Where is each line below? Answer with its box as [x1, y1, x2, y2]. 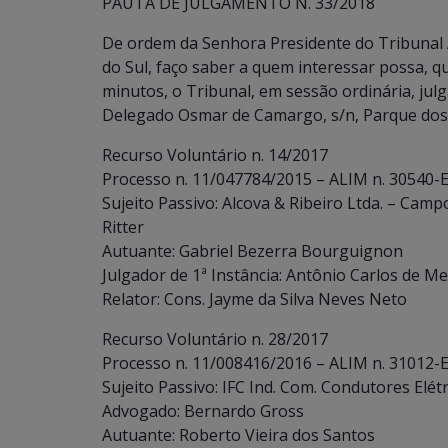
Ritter [102, 216, 144, 238]
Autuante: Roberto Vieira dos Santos [102, 424, 375, 446]
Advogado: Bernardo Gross [102, 400, 304, 422]
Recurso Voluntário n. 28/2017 [102, 328, 328, 350]
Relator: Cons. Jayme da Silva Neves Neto [102, 288, 407, 310]
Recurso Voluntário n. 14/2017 [102, 144, 328, 166]
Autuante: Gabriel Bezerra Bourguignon [102, 240, 403, 262]
